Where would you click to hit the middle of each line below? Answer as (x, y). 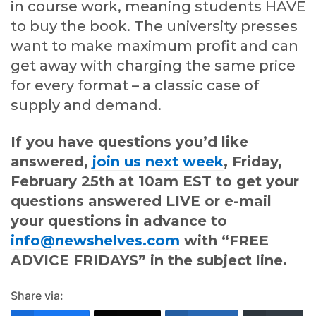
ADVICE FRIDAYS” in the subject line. (149, 261)
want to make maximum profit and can (154, 46)
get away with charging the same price (153, 66)
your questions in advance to (119, 221)
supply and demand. (86, 105)
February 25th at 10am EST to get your (155, 182)
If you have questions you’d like (129, 142)
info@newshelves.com (95, 241)
